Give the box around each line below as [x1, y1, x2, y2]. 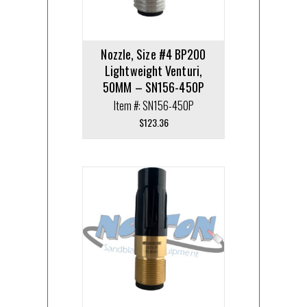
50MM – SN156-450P [103, 77, 204, 96]
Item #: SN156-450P [113, 97, 194, 114]
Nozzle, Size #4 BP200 [101, 45, 206, 63]
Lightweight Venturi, [105, 61, 202, 79]
